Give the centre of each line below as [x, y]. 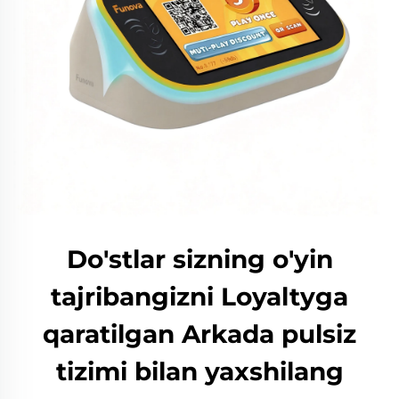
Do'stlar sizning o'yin [199, 259]
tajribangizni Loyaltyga [199, 297]
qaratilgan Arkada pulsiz [199, 334]
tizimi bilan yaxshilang [199, 371]
